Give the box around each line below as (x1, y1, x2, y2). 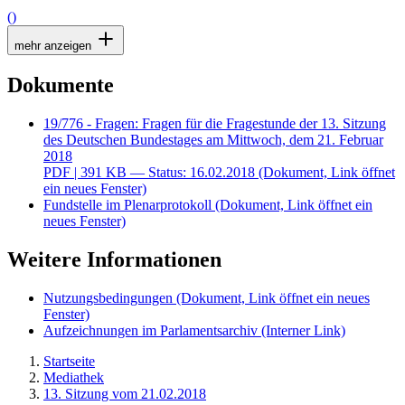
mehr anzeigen (14, 39, 95, 53)
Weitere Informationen (7, 247, 221, 271)
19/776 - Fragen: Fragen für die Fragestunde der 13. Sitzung (43, 115, 386, 131)
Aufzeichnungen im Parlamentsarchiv (43, 322, 261, 338)
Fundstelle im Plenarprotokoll (43, 196, 212, 212)
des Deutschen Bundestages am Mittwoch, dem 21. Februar (43, 131, 383, 147)
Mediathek (43, 369, 104, 385)
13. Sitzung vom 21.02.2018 (43, 385, 206, 401)
